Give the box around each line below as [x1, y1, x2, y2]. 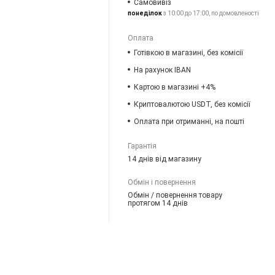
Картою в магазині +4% [134, 82, 216, 91]
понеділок [128, 9, 163, 17]
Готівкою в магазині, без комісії [134, 48, 244, 57]
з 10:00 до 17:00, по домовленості [162, 9, 260, 17]
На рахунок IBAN [134, 65, 192, 74]
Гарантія [128, 141, 157, 150]
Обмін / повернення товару [128, 190, 223, 199]
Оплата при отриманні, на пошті [134, 117, 245, 126]
